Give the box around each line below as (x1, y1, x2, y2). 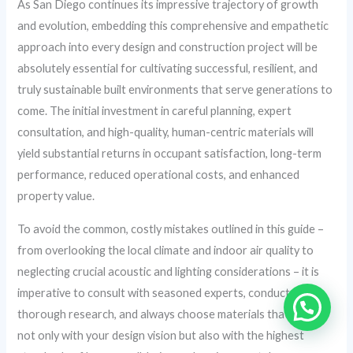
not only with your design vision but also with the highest (17, 328, 305, 342)
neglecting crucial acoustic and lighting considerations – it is (17, 264, 320, 278)
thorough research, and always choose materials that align (17, 307, 316, 321)
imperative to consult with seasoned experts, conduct (17, 285, 291, 299)
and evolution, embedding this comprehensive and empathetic (17, 19, 329, 33)
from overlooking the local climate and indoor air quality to (17, 243, 314, 257)
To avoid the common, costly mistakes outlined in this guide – (17, 221, 325, 236)
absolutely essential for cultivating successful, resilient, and (17, 61, 318, 76)
